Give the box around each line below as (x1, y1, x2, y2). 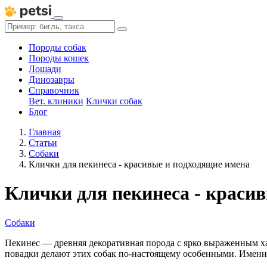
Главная (29, 127, 61, 137)
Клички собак (86, 96, 142, 106)
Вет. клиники (29, 96, 83, 106)
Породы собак (29, 42, 86, 52)
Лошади (29, 64, 61, 74)
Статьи (29, 138, 57, 148)
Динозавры (29, 74, 74, 85)
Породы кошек (29, 53, 89, 63)
